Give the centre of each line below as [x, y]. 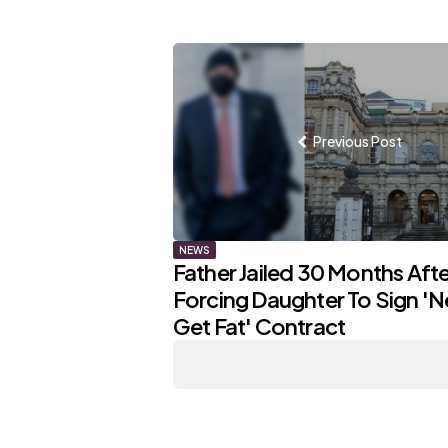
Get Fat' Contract [259, 326]
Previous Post [357, 141]
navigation [257, 109]
